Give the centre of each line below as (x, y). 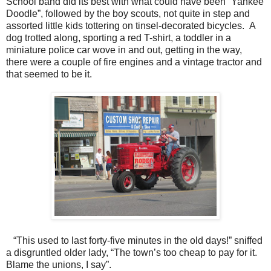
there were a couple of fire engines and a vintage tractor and (134, 62)
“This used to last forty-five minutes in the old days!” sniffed (134, 240)
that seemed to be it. (49, 74)
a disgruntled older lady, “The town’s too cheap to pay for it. (132, 252)
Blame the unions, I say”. (64, 264)
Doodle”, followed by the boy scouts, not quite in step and (128, 13)
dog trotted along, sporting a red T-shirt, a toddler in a (119, 38)
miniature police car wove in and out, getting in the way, (125, 50)
